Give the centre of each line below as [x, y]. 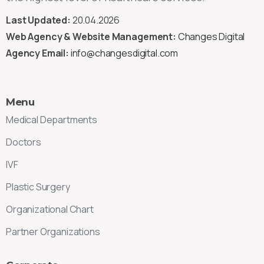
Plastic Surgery [38, 187]
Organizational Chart [50, 209]
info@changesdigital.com [124, 53]
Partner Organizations [53, 231]
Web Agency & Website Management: [91, 36]
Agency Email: [37, 53]
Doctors [24, 142]
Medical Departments [52, 119]
